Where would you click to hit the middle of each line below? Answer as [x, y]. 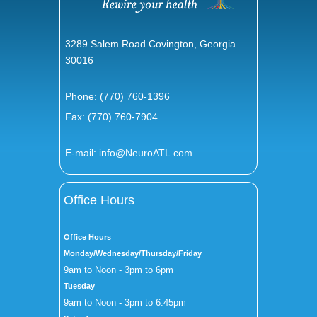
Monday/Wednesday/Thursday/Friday [132, 253]
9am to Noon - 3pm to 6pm [118, 270]
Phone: [83, 97]
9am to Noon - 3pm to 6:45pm [125, 302]
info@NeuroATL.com [146, 153]
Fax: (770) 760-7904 [112, 116]
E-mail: [82, 153]
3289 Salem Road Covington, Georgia [151, 44]
